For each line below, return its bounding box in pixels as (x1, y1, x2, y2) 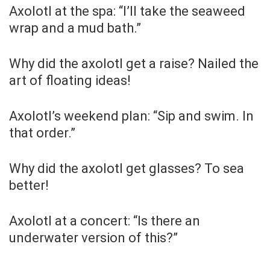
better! (9, 177, 49, 193)
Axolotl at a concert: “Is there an (9, 213, 200, 228)
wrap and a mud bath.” (9, 20, 141, 36)
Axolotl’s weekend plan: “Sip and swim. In (9, 108, 254, 124)
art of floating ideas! (9, 72, 131, 88)
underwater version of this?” (9, 230, 178, 245)
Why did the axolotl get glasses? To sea (9, 160, 244, 176)
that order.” (9, 125, 75, 140)
